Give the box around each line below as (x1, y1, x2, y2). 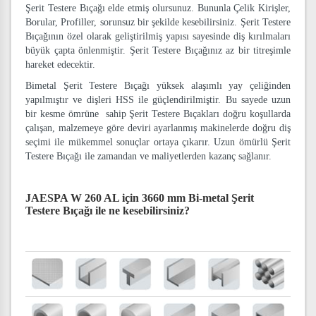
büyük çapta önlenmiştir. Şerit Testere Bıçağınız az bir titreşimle (25, 45, 291, 56)
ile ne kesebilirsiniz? (95, 205, 190, 217)
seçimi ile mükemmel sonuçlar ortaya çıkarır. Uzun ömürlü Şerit (25, 137, 291, 147)
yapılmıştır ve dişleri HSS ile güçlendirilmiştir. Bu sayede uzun (25, 95, 291, 105)
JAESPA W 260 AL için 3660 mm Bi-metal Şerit (25, 192, 254, 204)
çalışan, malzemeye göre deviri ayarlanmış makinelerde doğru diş (25, 123, 291, 133)
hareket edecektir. (25, 59, 95, 70)
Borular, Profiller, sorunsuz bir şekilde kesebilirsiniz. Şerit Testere (25, 17, 291, 28)
